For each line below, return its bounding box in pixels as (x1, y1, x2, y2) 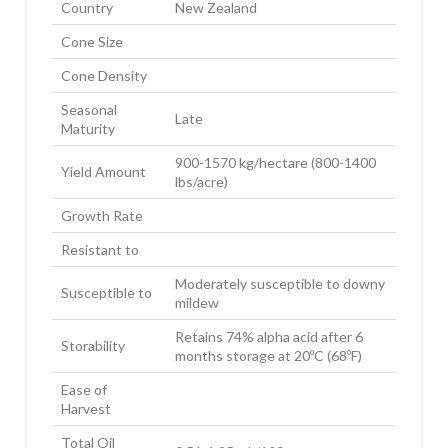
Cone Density (60, 66, 147, 84)
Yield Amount (60, 162, 146, 180)
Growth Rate (60, 206, 143, 224)
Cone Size (60, 32, 123, 50)
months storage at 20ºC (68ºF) (174, 346, 362, 364)
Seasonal (60, 100, 117, 118)
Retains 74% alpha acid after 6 (174, 327, 363, 345)
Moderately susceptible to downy (174, 274, 385, 292)
